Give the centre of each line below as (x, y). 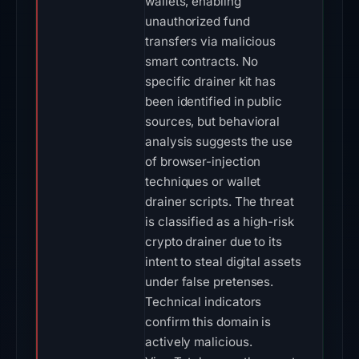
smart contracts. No (202, 61)
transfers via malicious (211, 41)
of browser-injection (203, 161)
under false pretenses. (210, 282)
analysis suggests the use (219, 141)
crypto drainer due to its (214, 242)
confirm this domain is (208, 322)
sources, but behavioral (213, 121)
